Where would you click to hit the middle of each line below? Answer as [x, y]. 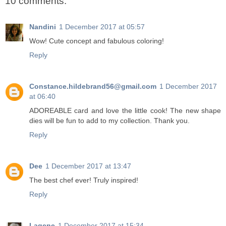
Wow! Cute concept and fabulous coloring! [97, 41]
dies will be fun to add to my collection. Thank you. [109, 120]
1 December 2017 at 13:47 [88, 166]
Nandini [43, 26]
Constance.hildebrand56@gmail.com [93, 86]
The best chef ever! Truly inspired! [84, 180]
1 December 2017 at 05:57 [102, 26]
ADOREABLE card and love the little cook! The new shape [125, 110]
